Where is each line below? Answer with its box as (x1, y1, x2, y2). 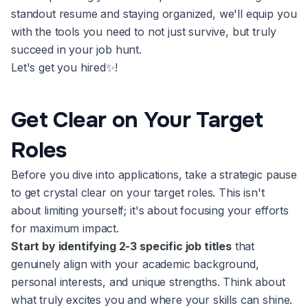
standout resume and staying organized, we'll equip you (11, 7, 297, 21)
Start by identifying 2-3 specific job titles (11, 239, 232, 253)
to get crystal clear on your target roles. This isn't (11, 186, 265, 199)
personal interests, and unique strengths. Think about (11, 275, 285, 289)
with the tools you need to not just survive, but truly (11, 25, 276, 38)
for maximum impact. (11, 221, 119, 235)
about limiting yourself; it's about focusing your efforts (11, 203, 289, 217)
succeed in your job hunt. (11, 43, 145, 56)
